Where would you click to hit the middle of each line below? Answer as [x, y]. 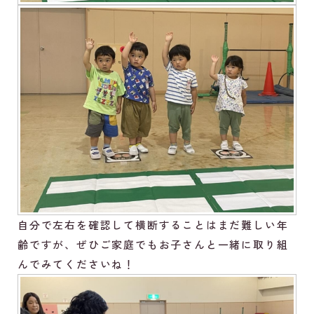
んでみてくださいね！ [76, 264]
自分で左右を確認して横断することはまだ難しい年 [153, 225]
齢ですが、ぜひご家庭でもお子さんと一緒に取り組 [153, 245]
